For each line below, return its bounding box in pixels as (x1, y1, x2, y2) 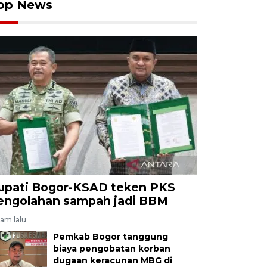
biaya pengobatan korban (52, 243, 170, 254)
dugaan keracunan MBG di (52, 254, 172, 266)
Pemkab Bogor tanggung (52, 231, 168, 242)
